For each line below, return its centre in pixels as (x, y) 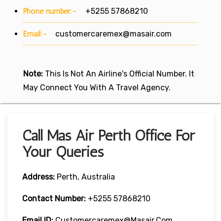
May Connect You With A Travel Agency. (97, 87)
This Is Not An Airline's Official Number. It (119, 74)
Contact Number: (54, 198)
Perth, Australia (85, 177)
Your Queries (63, 152)
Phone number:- (51, 11)
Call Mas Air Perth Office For (109, 135)
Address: (38, 177)
